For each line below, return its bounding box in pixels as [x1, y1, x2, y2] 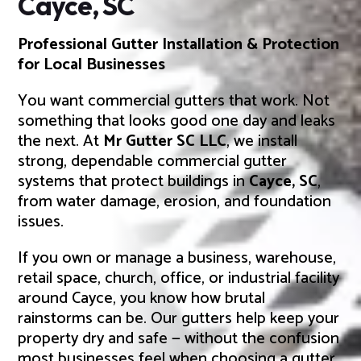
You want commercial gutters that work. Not [18, 87, 330, 114]
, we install [226, 127, 298, 155]
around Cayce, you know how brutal [18, 284, 266, 312]
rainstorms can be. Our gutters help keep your [18, 305, 340, 332]
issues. [18, 208, 64, 235]
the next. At [18, 127, 104, 155]
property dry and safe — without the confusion [18, 325, 340, 352]
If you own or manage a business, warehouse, [18, 244, 337, 272]
